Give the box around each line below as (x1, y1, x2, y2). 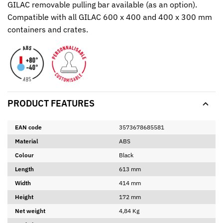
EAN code (15, 123, 42, 131)
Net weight (15, 207, 45, 215)
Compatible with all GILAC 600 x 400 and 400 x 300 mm (7, 11, 212, 22)
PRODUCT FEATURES (7, 98, 95, 110)
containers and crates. (7, 24, 88, 34)
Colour (15, 151, 34, 159)
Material (15, 137, 38, 145)
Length (15, 165, 34, 173)
